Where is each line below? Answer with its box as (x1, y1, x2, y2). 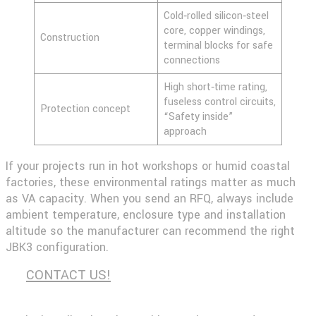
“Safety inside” (164, 109, 233, 124)
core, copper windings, (164, 23, 265, 38)
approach (164, 123, 209, 139)
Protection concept (40, 101, 130, 116)
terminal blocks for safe (164, 37, 273, 53)
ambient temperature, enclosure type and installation (6, 206, 286, 223)
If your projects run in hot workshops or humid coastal (6, 157, 290, 174)
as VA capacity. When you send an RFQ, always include (6, 190, 293, 207)
